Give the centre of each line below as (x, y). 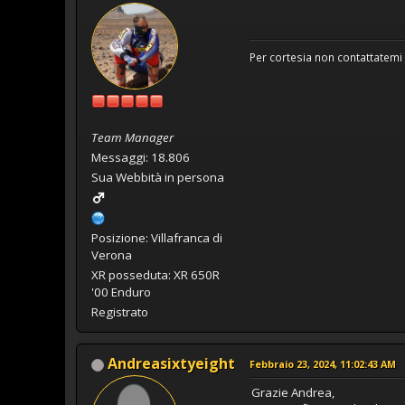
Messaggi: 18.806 (141, 157)
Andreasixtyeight (171, 363)
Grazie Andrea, (293, 392)
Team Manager (132, 137)
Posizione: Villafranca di (157, 237)
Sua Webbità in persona (158, 177)
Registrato (120, 311)
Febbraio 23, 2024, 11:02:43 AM (323, 363)
